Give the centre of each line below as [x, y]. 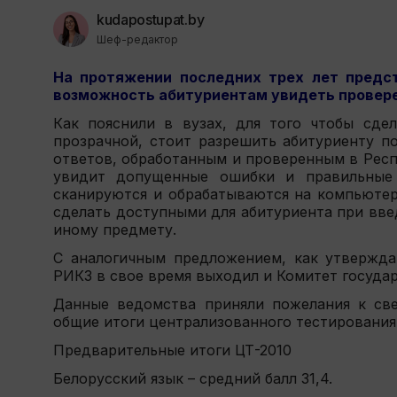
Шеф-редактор [137, 39]
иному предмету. [115, 230]
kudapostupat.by [151, 19]
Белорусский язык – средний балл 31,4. [193, 378]
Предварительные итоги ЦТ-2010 [172, 350]
